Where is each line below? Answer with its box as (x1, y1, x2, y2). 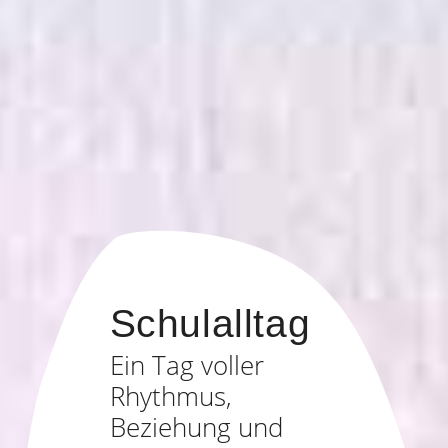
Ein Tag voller (109, 346, 264, 383)
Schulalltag (109, 301, 311, 345)
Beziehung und (109, 408, 283, 445)
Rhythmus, (109, 377, 232, 414)
